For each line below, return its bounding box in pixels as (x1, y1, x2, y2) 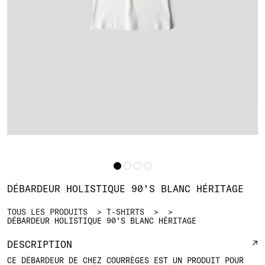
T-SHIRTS (106, 206, 144, 216)
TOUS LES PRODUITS (7, 206, 88, 216)
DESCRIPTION (7, 238, 72, 250)
